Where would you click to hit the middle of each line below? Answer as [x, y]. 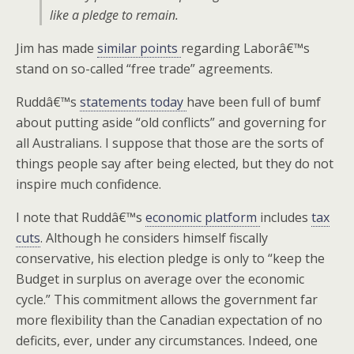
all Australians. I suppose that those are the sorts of [170, 143]
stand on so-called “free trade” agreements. [144, 69]
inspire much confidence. [88, 184]
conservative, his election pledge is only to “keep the [170, 258]
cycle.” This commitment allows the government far [167, 299]
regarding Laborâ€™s [245, 48]
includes [286, 217]
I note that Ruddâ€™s [81, 217]
